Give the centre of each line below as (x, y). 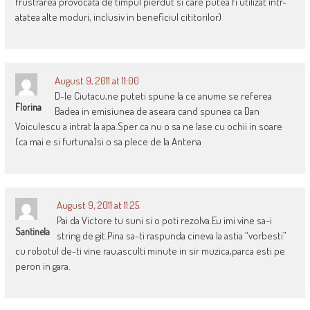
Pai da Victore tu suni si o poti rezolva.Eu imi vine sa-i (164, 220)
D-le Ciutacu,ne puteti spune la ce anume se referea (163, 95)
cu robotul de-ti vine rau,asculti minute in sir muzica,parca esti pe (150, 250)
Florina (28, 107)
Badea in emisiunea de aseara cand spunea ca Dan (157, 111)
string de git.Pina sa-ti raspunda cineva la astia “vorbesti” (171, 235)
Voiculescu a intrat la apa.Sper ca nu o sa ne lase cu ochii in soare (148, 126)
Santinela (32, 231)
